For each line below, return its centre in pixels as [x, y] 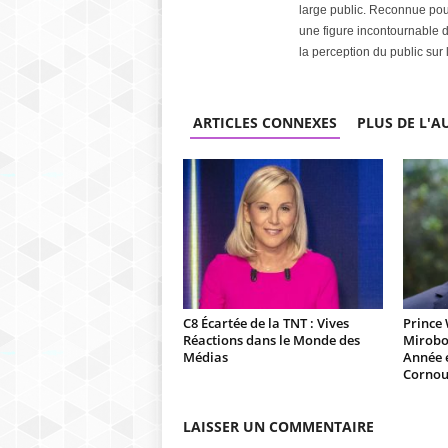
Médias [205, 357]
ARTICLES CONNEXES [264, 122]
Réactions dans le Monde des [271, 340]
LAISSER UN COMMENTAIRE [278, 426]
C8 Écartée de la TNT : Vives [265, 323]
